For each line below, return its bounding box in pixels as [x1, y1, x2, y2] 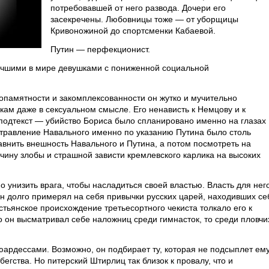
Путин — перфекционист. [50, 44, 150, 54]
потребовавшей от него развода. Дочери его [50, 3, 226, 13]
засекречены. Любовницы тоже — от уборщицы [50, 14, 238, 24]
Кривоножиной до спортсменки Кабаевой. [50, 26, 216, 35]
